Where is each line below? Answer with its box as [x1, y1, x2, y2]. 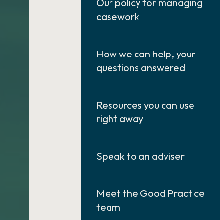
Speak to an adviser [96, 150, 185, 162]
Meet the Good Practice [96, 187, 205, 199]
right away [96, 112, 144, 125]
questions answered [96, 61, 186, 74]
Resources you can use [96, 99, 195, 111]
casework [96, 10, 140, 23]
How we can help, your [96, 48, 196, 60]
